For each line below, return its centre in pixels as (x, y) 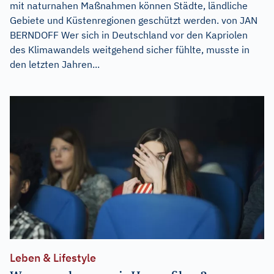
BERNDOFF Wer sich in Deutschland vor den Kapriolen (129, 35)
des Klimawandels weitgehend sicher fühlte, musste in (130, 50)
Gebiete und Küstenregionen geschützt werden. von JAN (134, 20)
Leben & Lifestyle (53, 257)
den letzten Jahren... (55, 65)
